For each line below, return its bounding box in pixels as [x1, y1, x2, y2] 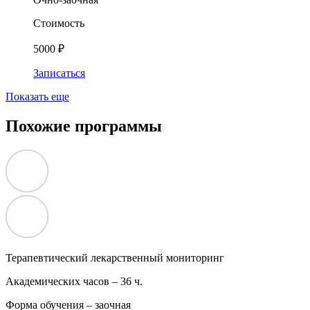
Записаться [33, 66, 85, 79]
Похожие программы [6, 116, 162, 135]
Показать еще [6, 90, 69, 102]
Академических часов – [6, 275, 120, 287]
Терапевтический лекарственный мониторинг [6, 251, 224, 264]
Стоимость [33, 17, 84, 29]
